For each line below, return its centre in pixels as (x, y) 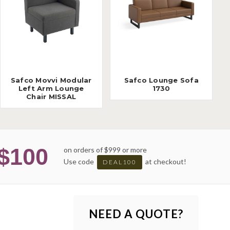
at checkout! (165, 161)
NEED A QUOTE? (136, 214)
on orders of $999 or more (105, 149)
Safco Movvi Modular (51, 80)
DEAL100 (120, 162)
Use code (80, 161)
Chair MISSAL (51, 96)
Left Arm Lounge (51, 88)
